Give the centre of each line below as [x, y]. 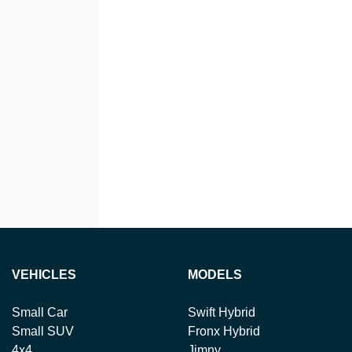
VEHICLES [44, 274]
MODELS [215, 274]
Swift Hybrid [222, 312]
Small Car [40, 312]
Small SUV [43, 331]
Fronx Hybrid [224, 331]
